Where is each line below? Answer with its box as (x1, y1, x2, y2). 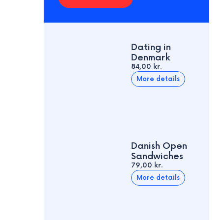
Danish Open (131, 141, 188, 152)
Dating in (131, 42, 171, 53)
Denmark (131, 53, 170, 63)
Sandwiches (131, 151, 184, 162)
